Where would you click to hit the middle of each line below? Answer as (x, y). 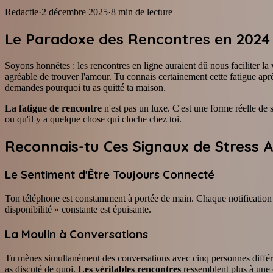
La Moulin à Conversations (76, 234)
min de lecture (145, 12)
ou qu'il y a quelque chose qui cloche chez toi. (93, 119)
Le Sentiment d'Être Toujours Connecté (110, 175)
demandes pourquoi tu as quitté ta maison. (85, 87)
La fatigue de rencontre (53, 108)
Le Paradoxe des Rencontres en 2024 (137, 39)
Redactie (22, 12)
